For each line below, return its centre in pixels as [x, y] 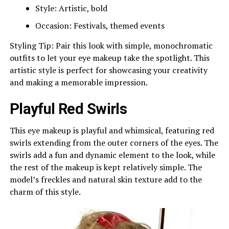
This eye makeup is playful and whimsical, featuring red [112, 130]
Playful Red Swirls [68, 109]
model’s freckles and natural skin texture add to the [106, 179]
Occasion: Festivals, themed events [100, 25]
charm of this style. [45, 191]
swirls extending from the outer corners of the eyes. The [114, 142]
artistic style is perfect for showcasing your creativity [108, 70]
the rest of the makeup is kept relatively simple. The [106, 167]
